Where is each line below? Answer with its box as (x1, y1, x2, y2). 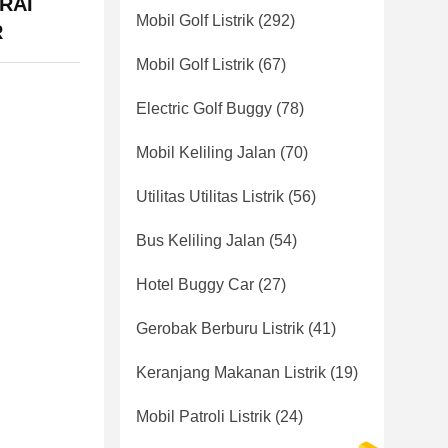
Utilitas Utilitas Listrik (136, 188, 284, 205)
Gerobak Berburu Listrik (136, 320, 304, 337)
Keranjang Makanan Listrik (136, 364, 326, 381)
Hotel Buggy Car (136, 276, 254, 293)
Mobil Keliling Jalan (136, 144, 276, 161)
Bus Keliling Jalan (136, 232, 265, 249)
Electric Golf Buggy (136, 100, 272, 117)
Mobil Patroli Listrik (136, 408, 271, 425)
